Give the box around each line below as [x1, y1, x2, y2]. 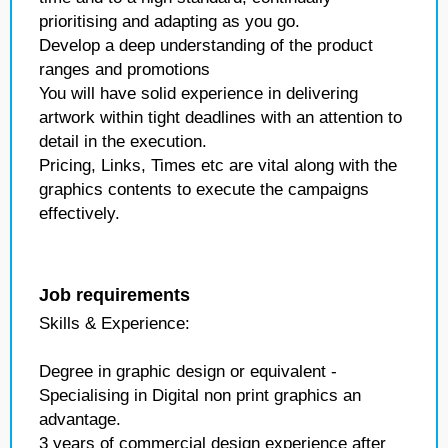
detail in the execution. [39, 132, 207, 151]
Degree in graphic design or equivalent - [39, 362, 337, 381]
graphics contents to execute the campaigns [39, 180, 369, 199]
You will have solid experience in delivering [39, 84, 358, 103]
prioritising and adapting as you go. [39, 12, 300, 31]
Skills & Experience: [39, 314, 190, 333]
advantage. [39, 410, 121, 429]
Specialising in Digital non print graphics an [39, 386, 361, 405]
